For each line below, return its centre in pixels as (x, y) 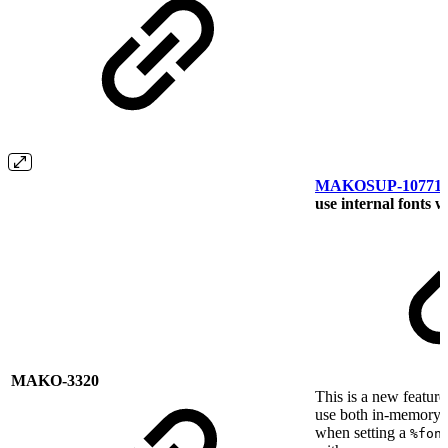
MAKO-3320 (55, 381)
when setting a (362, 433)
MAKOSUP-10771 (378, 186)
